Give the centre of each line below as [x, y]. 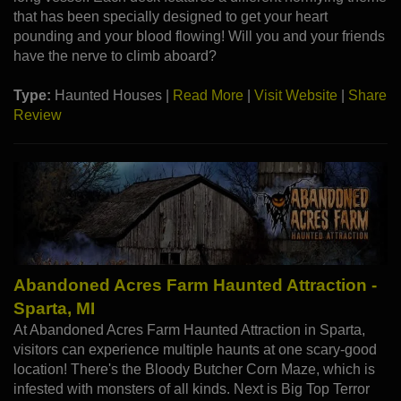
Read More [208, 96]
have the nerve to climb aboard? [115, 56]
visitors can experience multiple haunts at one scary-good [195, 350]
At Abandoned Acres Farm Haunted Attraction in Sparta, [189, 330]
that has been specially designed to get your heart [171, 17]
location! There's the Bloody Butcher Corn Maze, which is [194, 370]
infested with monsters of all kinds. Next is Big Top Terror [192, 389]
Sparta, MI [54, 309]
